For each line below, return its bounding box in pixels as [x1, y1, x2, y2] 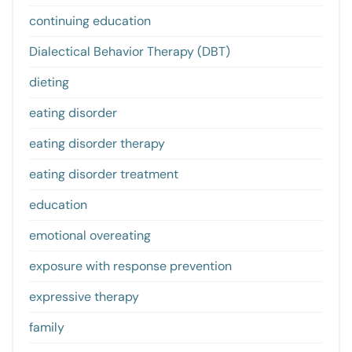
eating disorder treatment [29, 166, 178, 183]
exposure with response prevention [29, 258, 232, 275]
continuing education [29, 13, 151, 30]
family [29, 319, 64, 336]
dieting [29, 74, 69, 91]
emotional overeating [29, 227, 151, 244]
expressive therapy [29, 288, 139, 306]
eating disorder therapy [29, 135, 165, 152]
